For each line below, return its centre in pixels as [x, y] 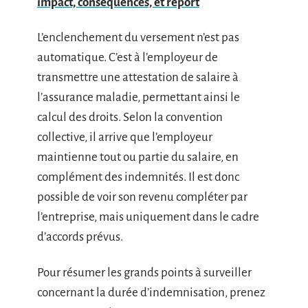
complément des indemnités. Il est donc [138, 177]
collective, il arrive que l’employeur [125, 137]
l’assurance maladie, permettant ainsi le [139, 97]
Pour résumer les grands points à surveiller [144, 272]
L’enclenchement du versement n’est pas [138, 37]
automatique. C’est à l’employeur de [128, 57]
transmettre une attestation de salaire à [138, 77]
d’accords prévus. [80, 237]
